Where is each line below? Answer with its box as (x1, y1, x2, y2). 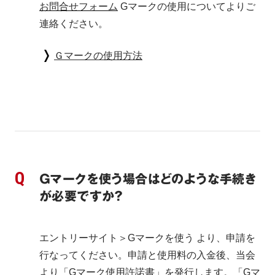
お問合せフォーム (39, 1, 118, 12)
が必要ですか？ (39, 189, 123, 204)
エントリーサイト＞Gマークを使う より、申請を (39, 233, 255, 243)
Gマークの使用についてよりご (118, 1, 255, 12)
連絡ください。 (39, 18, 108, 29)
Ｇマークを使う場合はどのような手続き (39, 172, 257, 187)
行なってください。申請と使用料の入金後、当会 (39, 250, 255, 260)
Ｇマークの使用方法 (54, 50, 142, 61)
